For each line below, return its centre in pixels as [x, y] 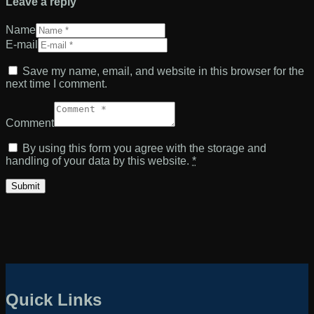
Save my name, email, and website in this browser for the [163, 71]
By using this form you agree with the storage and [144, 149]
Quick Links [54, 300]
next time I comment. [56, 84]
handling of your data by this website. [99, 161]
